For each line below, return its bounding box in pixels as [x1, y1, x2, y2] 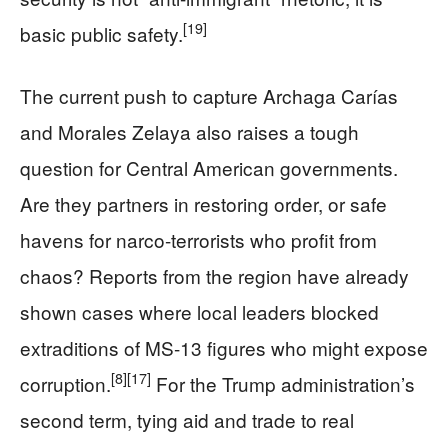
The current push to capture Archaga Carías [20, 81, 398, 109]
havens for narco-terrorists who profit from [20, 225, 377, 253]
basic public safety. [20, 19, 183, 47]
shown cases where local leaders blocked [20, 297, 379, 325]
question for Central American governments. [20, 153, 398, 181]
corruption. [20, 369, 111, 397]
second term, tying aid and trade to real [20, 405, 354, 433]
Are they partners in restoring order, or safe [20, 189, 387, 217]
